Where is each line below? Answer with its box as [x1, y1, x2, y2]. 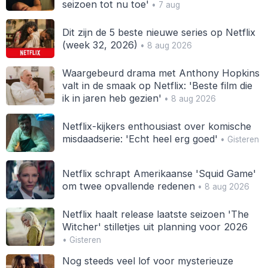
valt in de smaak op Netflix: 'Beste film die [62, 79, 252, 92]
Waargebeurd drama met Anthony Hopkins [62, 66, 260, 79]
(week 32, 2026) [62, 38, 138, 51]
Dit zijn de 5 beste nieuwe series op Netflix [62, 26, 255, 38]
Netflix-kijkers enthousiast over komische [62, 120, 251, 132]
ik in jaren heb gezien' [62, 92, 162, 104]
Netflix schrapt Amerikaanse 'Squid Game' [62, 167, 256, 179]
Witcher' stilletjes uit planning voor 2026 [62, 220, 248, 233]
